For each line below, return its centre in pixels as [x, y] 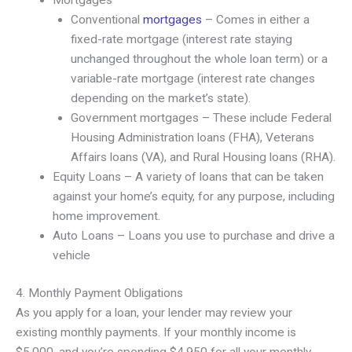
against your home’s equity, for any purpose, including [193, 197]
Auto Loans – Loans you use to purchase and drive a [193, 236]
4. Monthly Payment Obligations [99, 293]
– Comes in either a [255, 20]
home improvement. [106, 216]
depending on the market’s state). [160, 99]
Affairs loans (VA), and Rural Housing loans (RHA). [203, 158]
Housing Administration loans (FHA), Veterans [192, 138]
